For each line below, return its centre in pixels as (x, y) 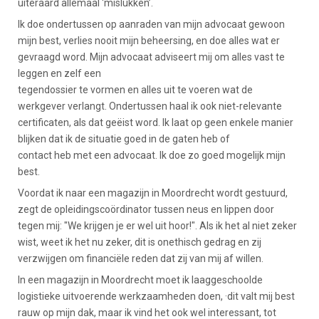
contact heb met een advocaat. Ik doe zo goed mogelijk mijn (152, 155)
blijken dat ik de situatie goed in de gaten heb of (124, 138)
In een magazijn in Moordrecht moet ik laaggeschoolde (140, 279)
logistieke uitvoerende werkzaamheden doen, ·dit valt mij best (156, 296)
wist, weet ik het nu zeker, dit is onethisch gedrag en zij (140, 242)
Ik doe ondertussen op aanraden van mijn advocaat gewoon (151, 24)
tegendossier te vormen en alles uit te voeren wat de (135, 89)
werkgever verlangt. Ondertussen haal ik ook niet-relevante (150, 106)
